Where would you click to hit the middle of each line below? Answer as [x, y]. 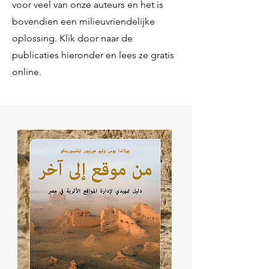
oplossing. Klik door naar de [72, 38]
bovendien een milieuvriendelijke [83, 21]
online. [27, 71]
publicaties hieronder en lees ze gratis [93, 55]
